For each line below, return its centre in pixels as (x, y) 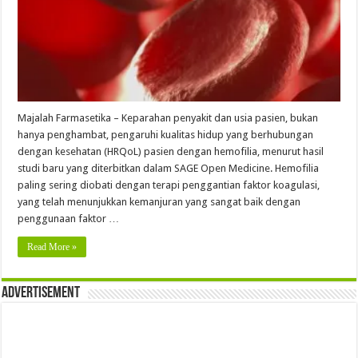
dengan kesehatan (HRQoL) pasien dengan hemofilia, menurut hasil (171, 151)
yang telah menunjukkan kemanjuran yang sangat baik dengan (159, 201)
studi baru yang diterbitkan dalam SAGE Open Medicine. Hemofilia (169, 168)
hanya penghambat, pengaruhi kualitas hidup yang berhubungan (166, 134)
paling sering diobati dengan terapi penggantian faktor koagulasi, (169, 185)
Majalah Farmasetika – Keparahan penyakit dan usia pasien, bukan (168, 117)
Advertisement (41, 293)
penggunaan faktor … (69, 218)
